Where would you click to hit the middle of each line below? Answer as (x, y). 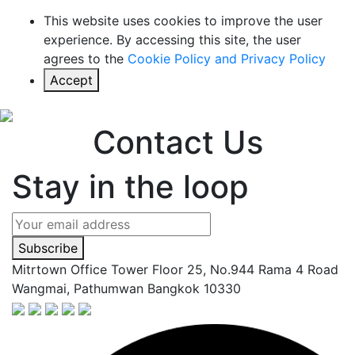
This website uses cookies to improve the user (183, 21)
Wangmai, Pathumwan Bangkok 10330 (126, 288)
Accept (71, 80)
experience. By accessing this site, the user (172, 40)
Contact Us (177, 142)
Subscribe (48, 248)
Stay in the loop (130, 187)
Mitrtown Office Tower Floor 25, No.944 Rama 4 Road (175, 269)
